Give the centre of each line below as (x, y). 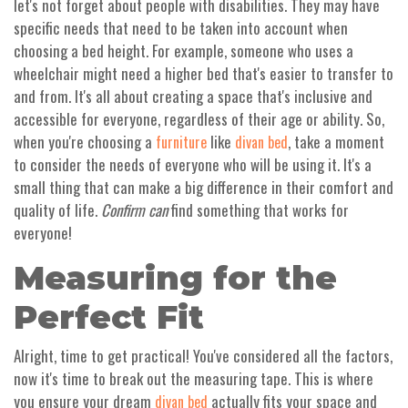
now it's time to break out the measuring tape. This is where (194, 379)
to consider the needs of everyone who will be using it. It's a (193, 165)
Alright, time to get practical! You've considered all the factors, (203, 356)
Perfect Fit (109, 317)
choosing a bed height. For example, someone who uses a (184, 51)
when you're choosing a (85, 142)
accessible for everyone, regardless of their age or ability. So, (199, 119)
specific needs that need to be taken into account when (181, 28)
